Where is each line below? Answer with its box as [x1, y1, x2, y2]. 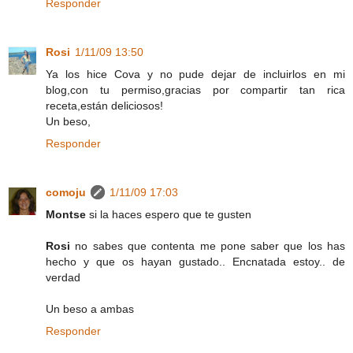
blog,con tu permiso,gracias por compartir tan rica [46, 83, 345, 96]
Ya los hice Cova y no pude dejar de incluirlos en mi [46, 67, 345, 80]
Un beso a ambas [46, 302, 134, 315]
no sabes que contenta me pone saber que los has [70, 239, 345, 252]
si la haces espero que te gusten [86, 207, 251, 221]
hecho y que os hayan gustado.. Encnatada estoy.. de [46, 255, 345, 268]
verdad [46, 270, 80, 284]
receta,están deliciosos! [46, 98, 163, 112]
